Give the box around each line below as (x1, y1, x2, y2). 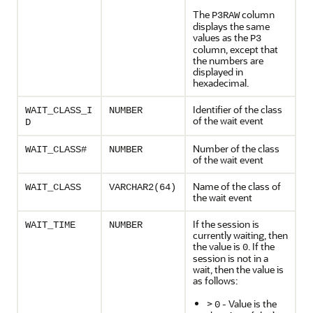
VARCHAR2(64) (109, 182, 176, 193)
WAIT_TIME (25, 219, 75, 231)
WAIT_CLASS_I (25, 105, 92, 116)
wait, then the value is (193, 263, 284, 276)
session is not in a (193, 252, 268, 265)
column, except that (193, 43, 278, 56)
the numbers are (193, 54, 263, 67)
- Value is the (220, 297, 277, 310)
